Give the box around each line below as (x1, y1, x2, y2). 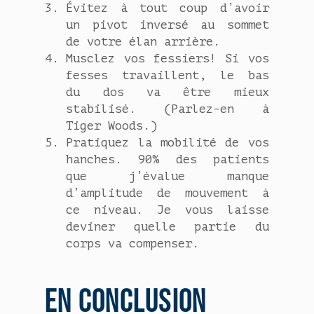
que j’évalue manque (66, 170, 269, 184)
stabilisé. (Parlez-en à (66, 102, 269, 116)
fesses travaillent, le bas (66, 69, 269, 83)
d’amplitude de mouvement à (66, 186, 269, 200)
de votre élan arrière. (66, 35, 221, 49)
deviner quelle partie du (66, 220, 269, 234)
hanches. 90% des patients (66, 153, 269, 167)
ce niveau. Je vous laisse (66, 203, 269, 217)
